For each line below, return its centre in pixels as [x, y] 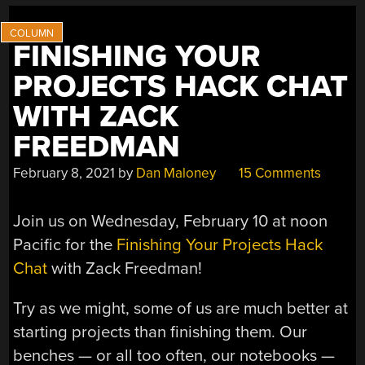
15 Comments [279, 174]
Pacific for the [65, 244]
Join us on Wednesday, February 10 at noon [171, 221]
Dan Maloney [176, 174]
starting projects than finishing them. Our [161, 332]
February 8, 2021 [64, 174]
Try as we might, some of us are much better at [181, 309]
